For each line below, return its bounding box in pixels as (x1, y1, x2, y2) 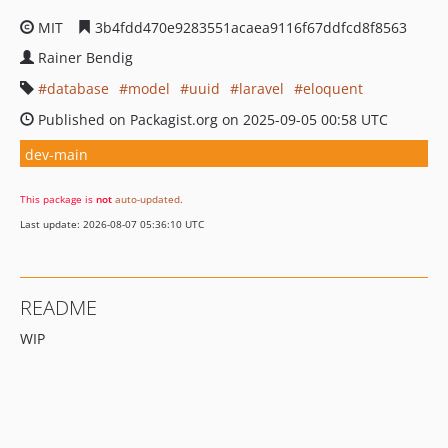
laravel (239, 79, 284, 98)
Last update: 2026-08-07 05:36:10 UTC (20, 217, 204, 231)
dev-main (25, 144, 88, 164)
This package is (20, 192, 96, 206)
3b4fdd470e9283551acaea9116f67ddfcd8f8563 (91, 18, 407, 37)
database (47, 79, 109, 98)
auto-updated (115, 192, 180, 206)
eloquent (303, 79, 363, 98)
